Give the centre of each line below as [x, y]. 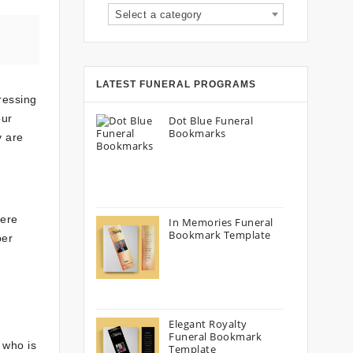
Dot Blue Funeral [211, 121]
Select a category [159, 15]
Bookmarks [197, 133]
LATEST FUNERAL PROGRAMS [176, 84]
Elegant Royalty [208, 324]
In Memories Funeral [221, 222]
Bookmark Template [220, 235]
